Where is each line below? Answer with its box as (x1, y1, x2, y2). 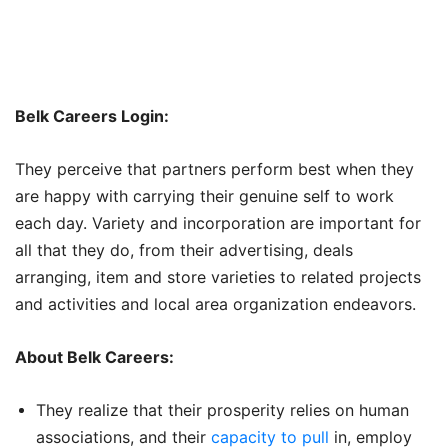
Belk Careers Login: (15, 105, 169, 126)
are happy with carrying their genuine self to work (15, 185, 394, 206)
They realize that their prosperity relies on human (36, 399, 409, 420)
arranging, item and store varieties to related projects (15, 266, 421, 287)
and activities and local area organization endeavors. (15, 293, 416, 314)
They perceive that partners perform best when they (15, 158, 414, 179)
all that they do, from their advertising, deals (15, 239, 353, 260)
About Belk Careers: (15, 346, 174, 367)
